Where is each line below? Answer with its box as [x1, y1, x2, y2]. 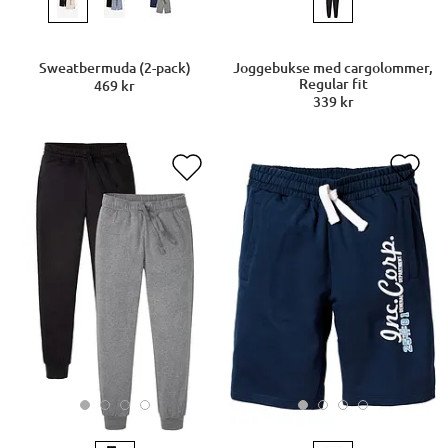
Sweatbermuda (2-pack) [38, 60, 191, 77]
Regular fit [298, 76, 368, 93]
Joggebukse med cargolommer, [233, 60, 433, 77]
